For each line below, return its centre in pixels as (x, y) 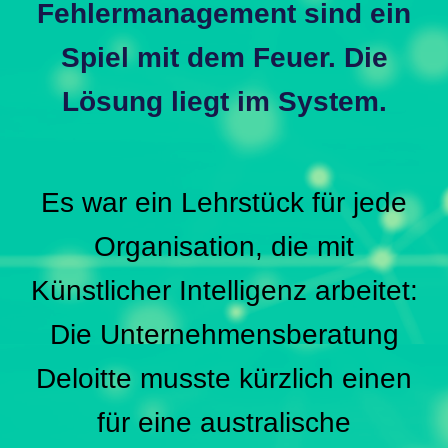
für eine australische (224, 423)
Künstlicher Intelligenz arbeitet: (224, 291)
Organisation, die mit (224, 247)
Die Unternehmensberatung (224, 335)
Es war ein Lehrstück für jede (224, 203)
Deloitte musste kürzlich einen (224, 379)
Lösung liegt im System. (224, 102)
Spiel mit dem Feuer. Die (224, 58)
